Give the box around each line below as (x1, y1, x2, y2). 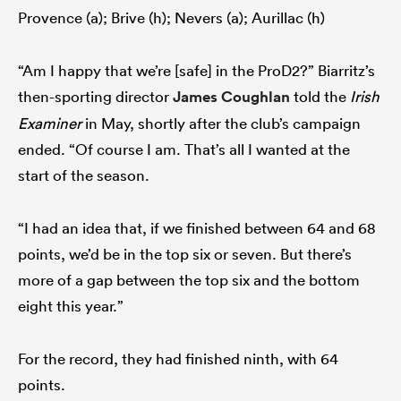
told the (290, 87, 350, 107)
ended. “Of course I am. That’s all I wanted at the (18, 140, 350, 159)
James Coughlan (173, 87, 290, 107)
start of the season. (18, 166, 149, 185)
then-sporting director (18, 87, 173, 107)
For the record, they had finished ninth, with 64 (18, 349, 338, 369)
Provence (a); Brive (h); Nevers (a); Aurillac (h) (18, 8, 325, 28)
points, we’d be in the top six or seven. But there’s (18, 244, 352, 264)
